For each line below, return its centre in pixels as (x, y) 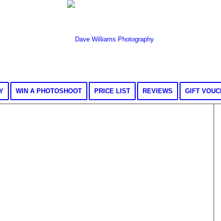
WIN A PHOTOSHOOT (49, 91)
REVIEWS (157, 91)
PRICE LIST (112, 91)
